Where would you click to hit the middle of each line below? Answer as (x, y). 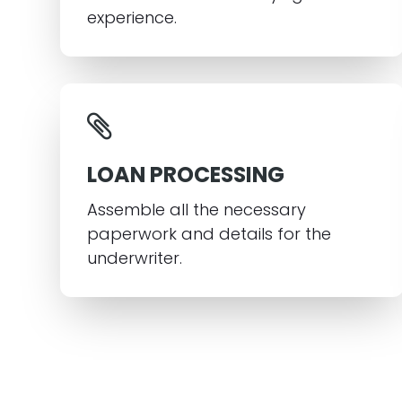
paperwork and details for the (210, 234)
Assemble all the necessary (197, 210)
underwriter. (135, 258)
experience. (132, 17)
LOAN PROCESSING (186, 175)
